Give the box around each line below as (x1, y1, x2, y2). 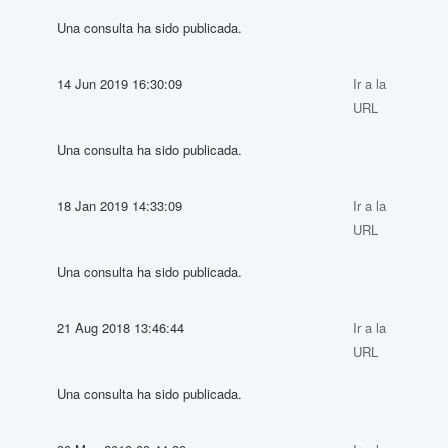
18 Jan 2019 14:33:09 (57, 195, 183, 215)
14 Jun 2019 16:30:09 (57, 73, 183, 93)
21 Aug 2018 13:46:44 (57, 317, 185, 337)
